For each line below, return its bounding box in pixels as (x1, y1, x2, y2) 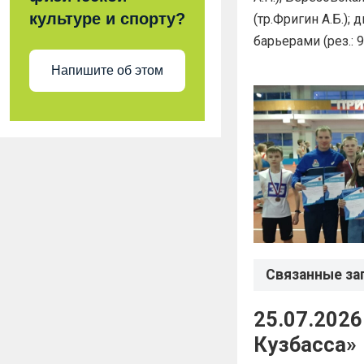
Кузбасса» (253, 332, 357, 357)
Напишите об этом (51, 63, 163, 78)
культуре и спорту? (29, 9, 185, 28)
